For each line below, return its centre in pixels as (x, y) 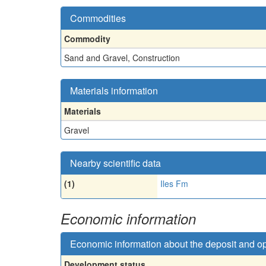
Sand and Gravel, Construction (122, 57)
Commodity (87, 38)
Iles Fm (174, 183)
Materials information (114, 90)
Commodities (98, 18)
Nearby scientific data (115, 163)
